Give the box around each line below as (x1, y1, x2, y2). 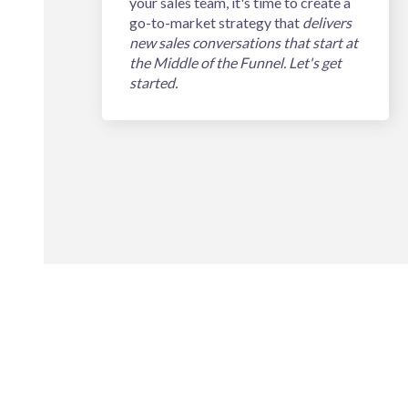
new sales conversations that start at (129, 34, 358, 52)
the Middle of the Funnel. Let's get (129, 54, 342, 72)
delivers (302, 14, 352, 32)
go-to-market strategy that (129, 14, 302, 32)
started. (129, 74, 178, 92)
